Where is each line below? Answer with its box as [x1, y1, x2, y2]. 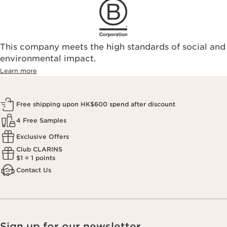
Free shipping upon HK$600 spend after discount [16, 100, 175, 108]
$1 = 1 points [16, 154, 55, 162]
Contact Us [16, 166, 51, 174]
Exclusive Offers [16, 133, 69, 141]
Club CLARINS [16, 145, 62, 153]
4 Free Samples [16, 117, 66, 125]
